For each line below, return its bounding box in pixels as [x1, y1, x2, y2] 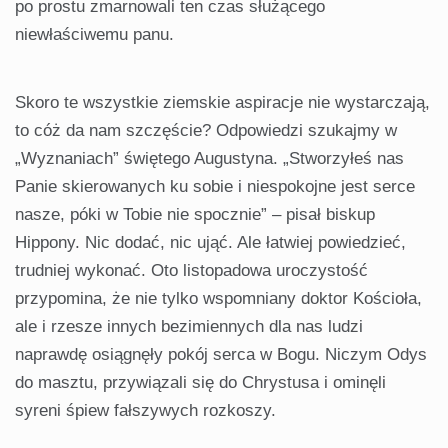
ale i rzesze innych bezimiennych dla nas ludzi [15, 317, 363, 337]
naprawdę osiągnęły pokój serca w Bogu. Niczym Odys [15, 345, 427, 365]
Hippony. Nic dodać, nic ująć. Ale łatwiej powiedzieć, [15, 233, 406, 253]
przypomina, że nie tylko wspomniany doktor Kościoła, [15, 289, 422, 309]
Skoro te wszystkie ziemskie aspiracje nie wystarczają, [15, 93, 430, 113]
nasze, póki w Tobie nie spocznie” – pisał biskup [15, 205, 375, 225]
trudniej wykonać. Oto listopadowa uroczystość [15, 261, 368, 281]
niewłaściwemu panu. [15, 25, 174, 45]
